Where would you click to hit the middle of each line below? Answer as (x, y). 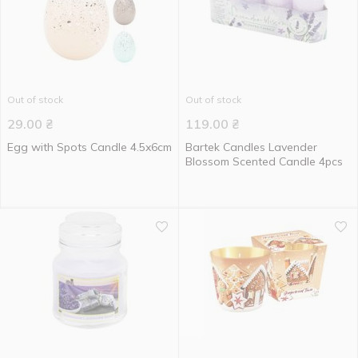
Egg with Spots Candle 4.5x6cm (89, 147)
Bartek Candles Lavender (251, 147)
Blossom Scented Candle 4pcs (264, 161)
